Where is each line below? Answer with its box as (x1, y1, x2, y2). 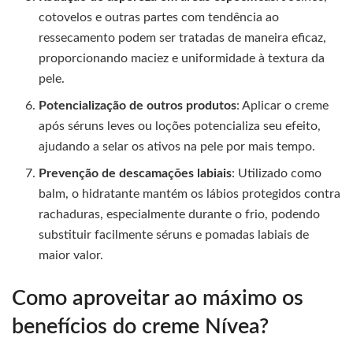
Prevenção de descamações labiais (39, 167, 232, 180)
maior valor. (39, 249, 104, 262)
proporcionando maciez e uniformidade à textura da (39, 52, 325, 65)
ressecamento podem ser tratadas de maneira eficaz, (39, 32, 327, 45)
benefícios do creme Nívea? (12, 316, 269, 338)
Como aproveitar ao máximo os (12, 288, 303, 310)
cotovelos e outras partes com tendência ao (39, 11, 280, 24)
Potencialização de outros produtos (39, 99, 237, 113)
